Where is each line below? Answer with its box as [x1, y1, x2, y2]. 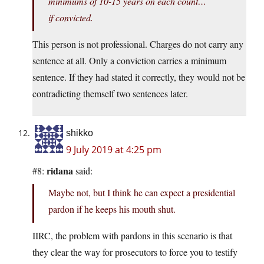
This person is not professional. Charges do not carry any [32, 38, 243, 51]
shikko [66, 128, 93, 138]
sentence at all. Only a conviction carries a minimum [32, 54, 226, 67]
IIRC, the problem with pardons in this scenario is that [32, 229, 232, 242]
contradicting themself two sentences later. [32, 87, 188, 100]
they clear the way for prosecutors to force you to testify [32, 246, 237, 259]
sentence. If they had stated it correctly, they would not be [32, 71, 245, 84]
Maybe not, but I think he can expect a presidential [48, 186, 235, 199]
